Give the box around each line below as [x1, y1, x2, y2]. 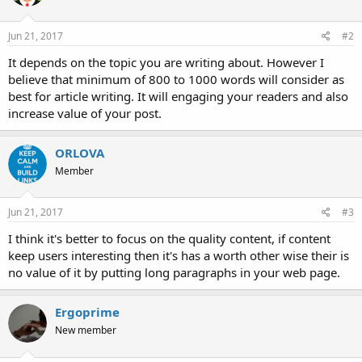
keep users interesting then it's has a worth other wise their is [8, 247, 349, 264]
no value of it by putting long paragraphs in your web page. [8, 264, 340, 281]
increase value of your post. [8, 104, 162, 121]
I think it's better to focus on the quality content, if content [8, 230, 330, 247]
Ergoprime [55, 304, 120, 321]
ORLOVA [55, 144, 104, 161]
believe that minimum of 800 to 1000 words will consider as [8, 70, 344, 87]
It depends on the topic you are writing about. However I [8, 53, 324, 70]
